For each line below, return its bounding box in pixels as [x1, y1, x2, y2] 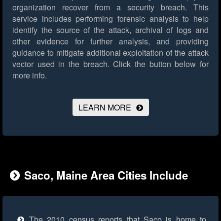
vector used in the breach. [12, 58, 110, 70]
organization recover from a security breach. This [12, 1, 209, 13]
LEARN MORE [78, 102, 131, 113]
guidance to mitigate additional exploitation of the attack [12, 47, 209, 59]
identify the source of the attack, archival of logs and [12, 24, 209, 36]
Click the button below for [109, 58, 209, 70]
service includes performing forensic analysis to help [12, 13, 209, 25]
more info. [12, 70, 47, 81]
